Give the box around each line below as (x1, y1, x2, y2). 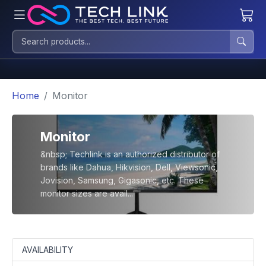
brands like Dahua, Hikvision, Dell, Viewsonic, (40, 162, 218, 172)
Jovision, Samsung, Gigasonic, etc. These (40, 175, 204, 185)
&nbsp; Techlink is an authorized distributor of (40, 149, 220, 159)
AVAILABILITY (22, 245, 73, 255)
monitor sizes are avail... (40, 188, 133, 198)
